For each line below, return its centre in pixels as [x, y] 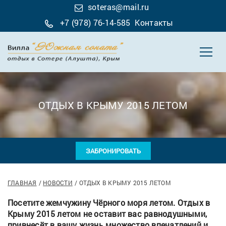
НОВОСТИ [58, 183]
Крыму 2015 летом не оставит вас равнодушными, [107, 214]
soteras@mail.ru [118, 7]
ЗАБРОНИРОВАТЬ [113, 151]
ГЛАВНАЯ [22, 183]
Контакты [154, 22]
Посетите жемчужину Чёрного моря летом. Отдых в [109, 203]
